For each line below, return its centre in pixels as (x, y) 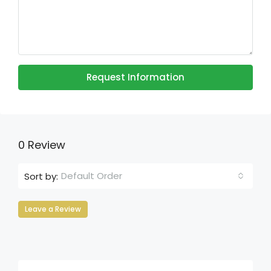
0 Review (42, 145)
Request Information (135, 77)
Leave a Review (53, 209)
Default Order (92, 176)
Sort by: (41, 176)
